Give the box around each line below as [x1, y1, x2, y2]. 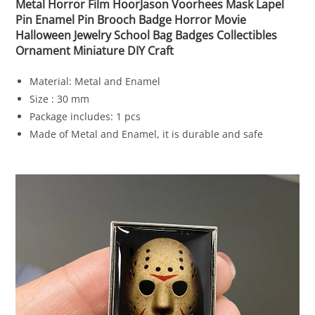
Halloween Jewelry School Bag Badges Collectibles [15, 27, 278, 44]
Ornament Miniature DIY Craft [15, 43, 174, 59]
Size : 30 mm [30, 92, 90, 106]
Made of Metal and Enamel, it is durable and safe [30, 127, 264, 141]
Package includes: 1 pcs [30, 110, 141, 124]
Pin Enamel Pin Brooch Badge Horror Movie [15, 12, 247, 28]
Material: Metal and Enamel [30, 75, 161, 89]
